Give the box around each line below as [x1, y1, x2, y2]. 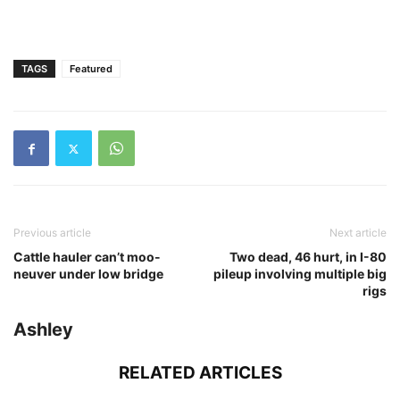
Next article [329, 226, 387, 239]
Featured [70, 62, 112, 75]
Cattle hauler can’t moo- [13, 249, 161, 264]
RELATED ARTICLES [118, 362, 282, 383]
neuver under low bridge [13, 266, 163, 281]
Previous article [13, 226, 91, 239]
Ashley [13, 319, 73, 340]
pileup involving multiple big [213, 266, 387, 281]
